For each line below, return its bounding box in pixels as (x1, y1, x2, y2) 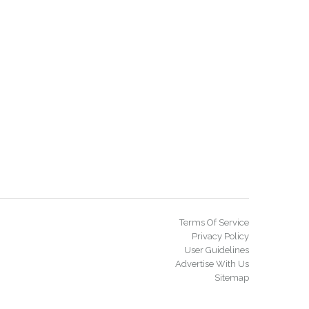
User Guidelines (184, 245, 249, 255)
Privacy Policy (192, 231, 249, 241)
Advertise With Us (175, 259, 249, 269)
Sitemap (215, 272, 249, 283)
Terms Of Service (179, 217, 249, 228)
